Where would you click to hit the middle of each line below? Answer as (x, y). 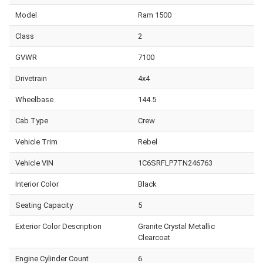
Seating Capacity (44, 205)
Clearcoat (154, 237)
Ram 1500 (154, 15)
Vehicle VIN (34, 163)
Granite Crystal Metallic (176, 226)
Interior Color (37, 184)
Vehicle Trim (36, 141)
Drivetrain (31, 78)
